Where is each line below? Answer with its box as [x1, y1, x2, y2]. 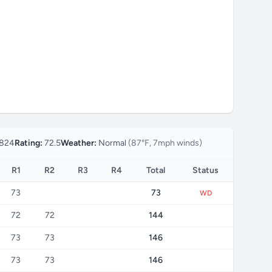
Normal [98, 138, 126, 148]
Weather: [61, 138, 97, 148]
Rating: [15, 138, 42, 148]
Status [192, 165, 219, 175]
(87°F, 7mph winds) [128, 138, 202, 148]
